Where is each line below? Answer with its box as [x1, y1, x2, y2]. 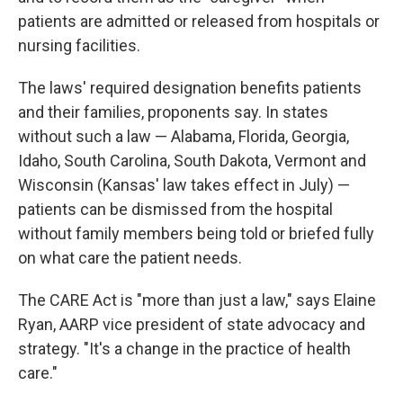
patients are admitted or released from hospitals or [18, 12, 380, 31]
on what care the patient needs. [18, 248, 242, 268]
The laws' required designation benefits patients [18, 78, 362, 98]
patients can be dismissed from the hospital [18, 200, 333, 219]
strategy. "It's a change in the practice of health [18, 339, 351, 359]
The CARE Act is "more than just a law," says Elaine [18, 291, 376, 310]
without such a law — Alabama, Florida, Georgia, [18, 127, 349, 147]
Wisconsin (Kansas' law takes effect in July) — [18, 175, 350, 195]
